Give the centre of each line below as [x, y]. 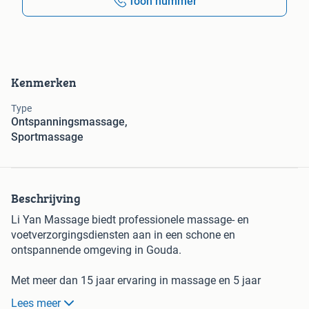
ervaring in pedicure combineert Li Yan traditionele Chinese [153, 296]
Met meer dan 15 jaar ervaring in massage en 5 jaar [136, 281]
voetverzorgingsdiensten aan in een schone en [123, 235]
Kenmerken [44, 83]
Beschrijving [46, 199]
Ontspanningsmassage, [69, 122]
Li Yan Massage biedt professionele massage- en [130, 220]
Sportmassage [47, 137]
